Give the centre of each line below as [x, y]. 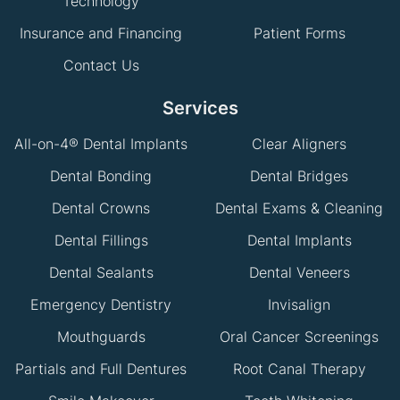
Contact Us [101, 66]
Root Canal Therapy [299, 369]
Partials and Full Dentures [101, 369]
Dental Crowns [101, 208]
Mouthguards [101, 337]
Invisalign [299, 305]
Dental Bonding [101, 176]
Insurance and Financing [101, 33]
